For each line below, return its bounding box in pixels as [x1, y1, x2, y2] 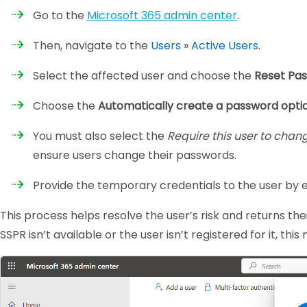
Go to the [33, 7, 87, 23]
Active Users [191, 37, 258, 53]
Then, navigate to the [33, 37, 151, 53]
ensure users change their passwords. [33, 147, 236, 163]
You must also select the [33, 127, 167, 144]
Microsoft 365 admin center [87, 7, 237, 23]
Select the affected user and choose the [33, 67, 254, 84]
